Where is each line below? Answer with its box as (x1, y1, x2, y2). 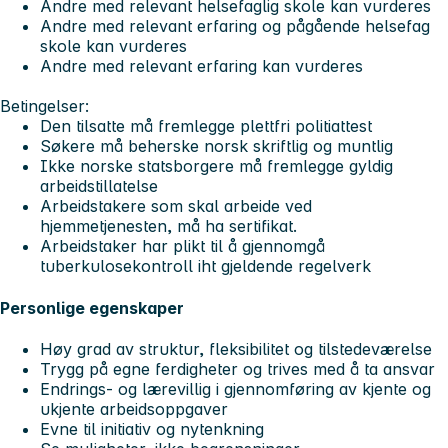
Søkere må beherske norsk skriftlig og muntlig (40, 136, 393, 157)
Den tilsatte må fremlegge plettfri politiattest (40, 116, 372, 137)
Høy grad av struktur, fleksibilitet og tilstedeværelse (40, 338, 432, 359)
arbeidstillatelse (40, 176, 158, 197)
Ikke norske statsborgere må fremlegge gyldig (40, 156, 393, 177)
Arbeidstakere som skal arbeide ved (40, 196, 312, 217)
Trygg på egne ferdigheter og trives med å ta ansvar (40, 358, 435, 379)
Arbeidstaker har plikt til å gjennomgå (40, 236, 325, 257)
